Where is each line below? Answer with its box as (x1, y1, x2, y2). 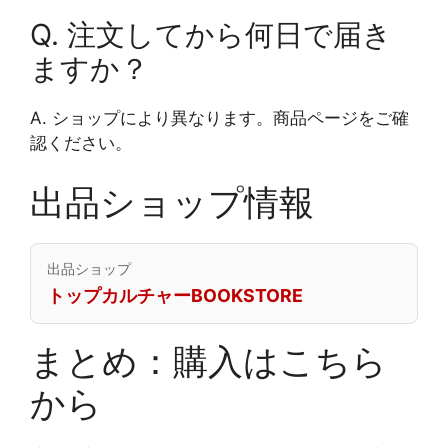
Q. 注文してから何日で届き (30, 16, 392, 52)
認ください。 (30, 132, 132, 153)
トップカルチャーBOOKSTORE (47, 285, 303, 307)
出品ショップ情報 (30, 181, 314, 224)
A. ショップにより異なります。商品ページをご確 (30, 107, 409, 128)
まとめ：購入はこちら (30, 340, 387, 383)
